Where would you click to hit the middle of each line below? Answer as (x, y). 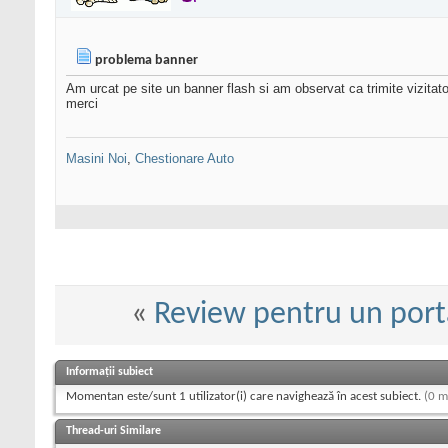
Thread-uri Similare (113, 431)
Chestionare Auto (184, 159)
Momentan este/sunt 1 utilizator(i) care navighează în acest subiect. (245, 397)
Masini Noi (96, 159)
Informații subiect (109, 372)
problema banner (146, 61)
